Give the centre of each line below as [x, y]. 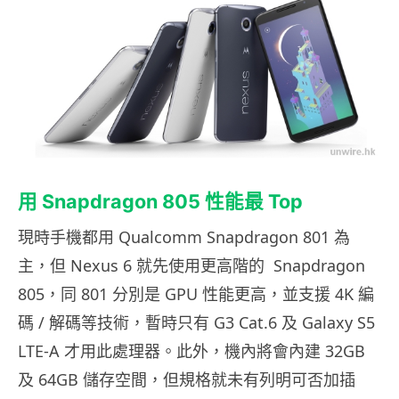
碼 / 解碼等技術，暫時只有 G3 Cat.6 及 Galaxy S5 [196, 322]
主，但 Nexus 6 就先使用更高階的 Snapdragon [191, 265]
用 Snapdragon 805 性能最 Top [160, 201]
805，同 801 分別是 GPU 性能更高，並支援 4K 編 [196, 293]
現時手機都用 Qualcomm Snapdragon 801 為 [184, 236]
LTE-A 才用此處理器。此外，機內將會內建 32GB [191, 350]
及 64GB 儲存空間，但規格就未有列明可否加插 [189, 379]
